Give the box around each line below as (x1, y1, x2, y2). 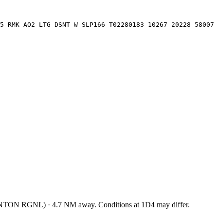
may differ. (155, 200, 190, 209)
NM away (62, 200, 94, 209)
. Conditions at (94, 200, 141, 209)
